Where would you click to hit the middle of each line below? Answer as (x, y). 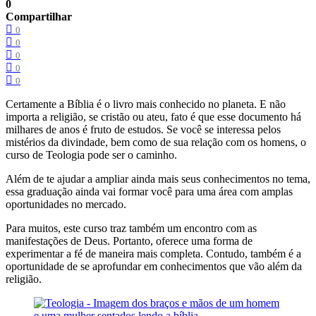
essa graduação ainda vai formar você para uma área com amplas (149, 192)
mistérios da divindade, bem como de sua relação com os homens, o (156, 142)
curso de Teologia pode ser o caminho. (91, 155)
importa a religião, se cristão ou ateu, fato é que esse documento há (153, 117)
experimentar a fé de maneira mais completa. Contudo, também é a (153, 254)
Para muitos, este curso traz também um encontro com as (131, 229)
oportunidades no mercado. (69, 205)
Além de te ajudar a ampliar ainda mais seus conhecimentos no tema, (158, 179)
